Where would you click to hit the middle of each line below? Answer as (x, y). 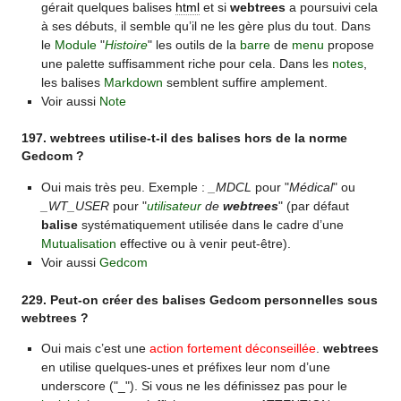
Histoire (126, 44)
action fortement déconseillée (232, 349)
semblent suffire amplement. (245, 82)
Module (75, 44)
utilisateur (174, 205)
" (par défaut (313, 205)
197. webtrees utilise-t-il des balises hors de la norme (185, 139)
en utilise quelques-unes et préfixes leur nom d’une (185, 367)
